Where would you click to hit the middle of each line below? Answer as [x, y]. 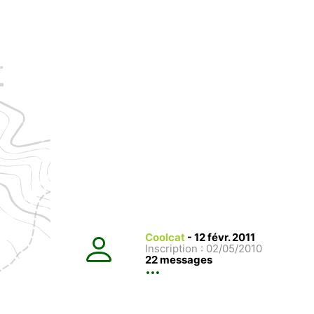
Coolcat [165, 237]
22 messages [179, 259]
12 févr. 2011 [225, 237]
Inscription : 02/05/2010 [204, 248]
